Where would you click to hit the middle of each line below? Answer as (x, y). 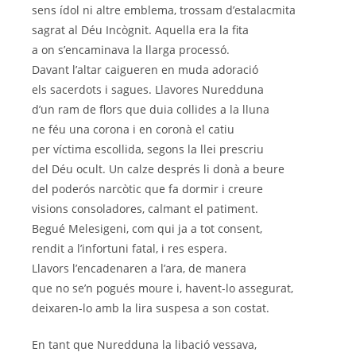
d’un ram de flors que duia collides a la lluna (151, 110)
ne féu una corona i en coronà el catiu (133, 130)
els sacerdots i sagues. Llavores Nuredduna (148, 90)
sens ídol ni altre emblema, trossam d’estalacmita (164, 10)
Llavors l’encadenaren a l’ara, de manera (139, 269)
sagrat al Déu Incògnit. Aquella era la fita (140, 30)
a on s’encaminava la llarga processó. (131, 50)
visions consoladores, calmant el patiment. (145, 209)
